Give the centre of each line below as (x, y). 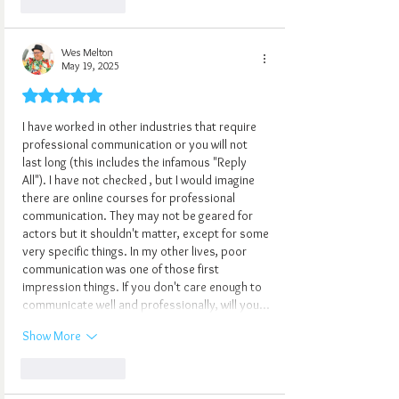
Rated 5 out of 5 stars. (87, 95)
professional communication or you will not (136, 144)
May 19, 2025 (90, 65)
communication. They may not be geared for (139, 215)
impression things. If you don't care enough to (143, 286)
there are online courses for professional (130, 197)
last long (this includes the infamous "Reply (136, 162)
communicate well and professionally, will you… (146, 304)
